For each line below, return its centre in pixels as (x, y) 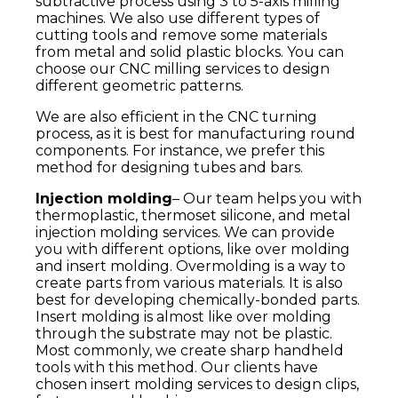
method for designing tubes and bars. (169, 168)
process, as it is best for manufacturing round (195, 134)
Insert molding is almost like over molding (183, 317)
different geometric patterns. (139, 86)
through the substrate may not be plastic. (184, 334)
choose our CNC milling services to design (183, 69)
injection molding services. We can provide (185, 233)
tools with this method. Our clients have (177, 368)
